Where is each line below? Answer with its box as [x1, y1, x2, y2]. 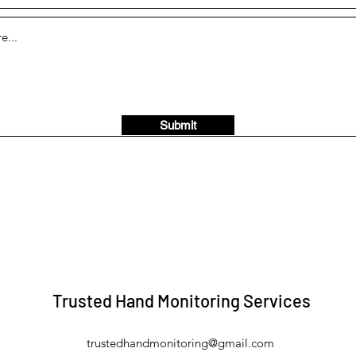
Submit [160, 118, 196, 132]
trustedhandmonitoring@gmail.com [86, 335, 274, 350]
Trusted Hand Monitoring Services [52, 290, 311, 311]
